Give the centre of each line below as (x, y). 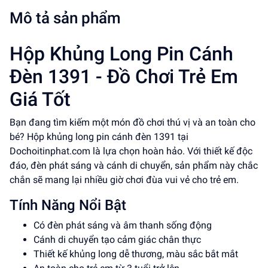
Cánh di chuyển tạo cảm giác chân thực (117, 240)
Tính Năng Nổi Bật (68, 205)
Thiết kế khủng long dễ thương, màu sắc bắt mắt (136, 254)
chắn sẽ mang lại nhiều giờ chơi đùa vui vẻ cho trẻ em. (124, 180)
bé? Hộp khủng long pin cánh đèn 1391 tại (99, 137)
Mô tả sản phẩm (65, 18)
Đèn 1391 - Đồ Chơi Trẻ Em (124, 77)
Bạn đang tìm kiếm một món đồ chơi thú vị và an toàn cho (133, 122)
